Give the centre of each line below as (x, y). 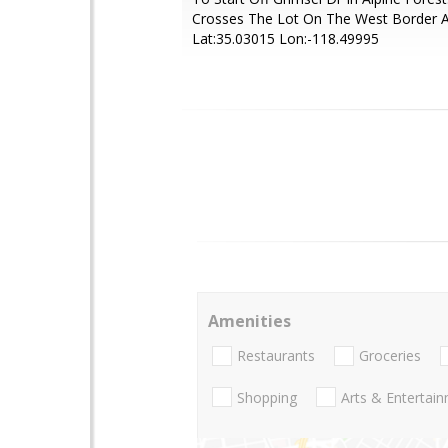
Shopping (267, 397)
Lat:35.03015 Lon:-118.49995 (285, 38)
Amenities (249, 321)
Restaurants (276, 356)
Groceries (390, 356)
